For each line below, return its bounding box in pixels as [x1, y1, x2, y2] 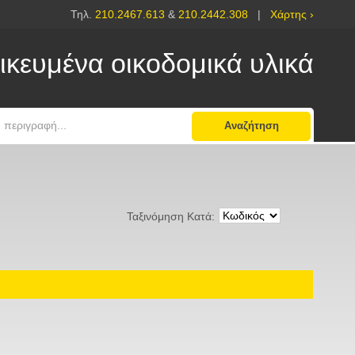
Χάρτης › [270, 8, 314, 21]
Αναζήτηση [223, 120, 279, 132]
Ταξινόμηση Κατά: [127, 210, 215, 223]
